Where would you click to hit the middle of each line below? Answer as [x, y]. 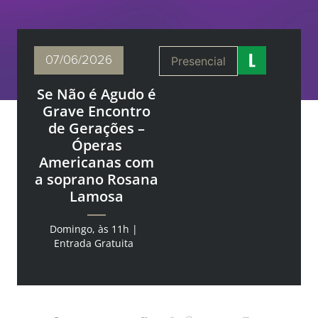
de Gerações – [97, 128]
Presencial [198, 61]
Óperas [97, 145]
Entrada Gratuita [94, 243]
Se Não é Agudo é [97, 94]
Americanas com [97, 162]
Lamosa [97, 196]
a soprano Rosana [97, 179]
